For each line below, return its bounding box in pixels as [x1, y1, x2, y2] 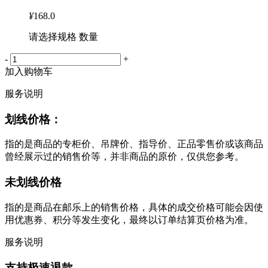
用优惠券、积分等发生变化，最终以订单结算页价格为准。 [5, 214, 254, 225]
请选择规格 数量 [29, 32, 98, 42]
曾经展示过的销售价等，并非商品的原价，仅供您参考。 [5, 151, 244, 162]
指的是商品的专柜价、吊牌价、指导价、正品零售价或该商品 [5, 139, 263, 150]
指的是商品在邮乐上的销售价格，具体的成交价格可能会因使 [5, 202, 263, 212]
